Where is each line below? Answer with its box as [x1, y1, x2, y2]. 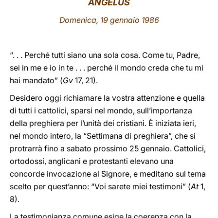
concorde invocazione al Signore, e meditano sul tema [10, 169, 206, 179]
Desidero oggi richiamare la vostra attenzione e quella [10, 93, 205, 103]
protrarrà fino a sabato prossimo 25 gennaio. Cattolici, [10, 144, 206, 153]
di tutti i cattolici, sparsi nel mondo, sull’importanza [10, 106, 192, 115]
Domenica [59, 15, 96, 25]
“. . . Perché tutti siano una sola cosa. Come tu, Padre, [10, 50, 200, 60]
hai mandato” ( [10, 75, 63, 85]
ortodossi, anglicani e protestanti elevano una [10, 156, 174, 166]
